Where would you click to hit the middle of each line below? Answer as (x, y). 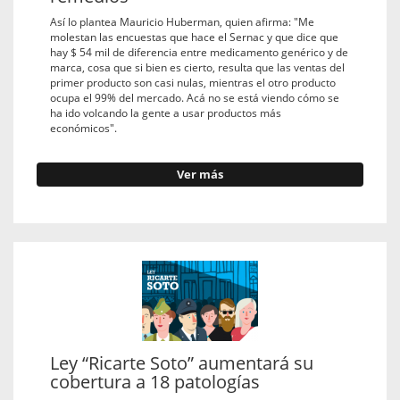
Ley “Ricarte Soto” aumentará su (182, 362)
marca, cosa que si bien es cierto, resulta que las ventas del (197, 67)
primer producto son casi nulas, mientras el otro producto (193, 82)
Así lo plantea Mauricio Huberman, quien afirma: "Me (182, 21)
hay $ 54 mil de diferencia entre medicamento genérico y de (199, 51)
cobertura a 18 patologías (155, 381)
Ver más (200, 174)
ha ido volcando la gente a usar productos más (166, 112)
